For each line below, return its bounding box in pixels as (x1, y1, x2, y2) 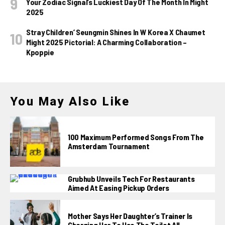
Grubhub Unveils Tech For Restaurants (68, 173, 195, 183)
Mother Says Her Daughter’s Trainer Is (68, 210, 193, 220)
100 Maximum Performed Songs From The (68, 132, 204, 142)
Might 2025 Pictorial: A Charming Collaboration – (26, 37, 187, 47)
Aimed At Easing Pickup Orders (68, 182, 169, 192)
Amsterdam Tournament (68, 141, 150, 151)
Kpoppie (26, 47, 54, 57)
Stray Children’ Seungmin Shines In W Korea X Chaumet (26, 27, 205, 37)
